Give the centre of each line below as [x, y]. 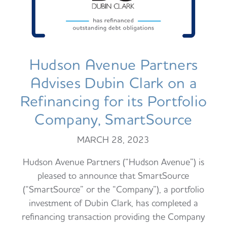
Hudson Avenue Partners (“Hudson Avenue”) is [113, 163]
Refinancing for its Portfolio [113, 102]
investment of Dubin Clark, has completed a [113, 204]
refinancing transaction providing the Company [113, 217]
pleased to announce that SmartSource [113, 176]
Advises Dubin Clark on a [113, 83]
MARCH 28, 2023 [113, 140]
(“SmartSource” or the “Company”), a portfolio [113, 190]
